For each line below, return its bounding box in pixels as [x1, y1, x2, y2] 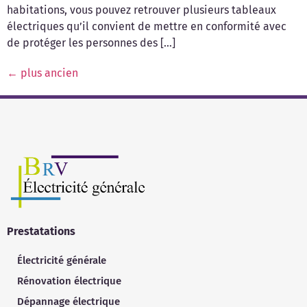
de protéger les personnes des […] [7, 36, 175, 49]
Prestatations [7, 225, 75, 238]
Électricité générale [17, 254, 106, 267]
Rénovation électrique [17, 274, 121, 287]
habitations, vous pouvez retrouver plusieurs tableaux [7, 3, 276, 16]
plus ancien [18, 66, 78, 79]
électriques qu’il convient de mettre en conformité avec [7, 19, 286, 33]
